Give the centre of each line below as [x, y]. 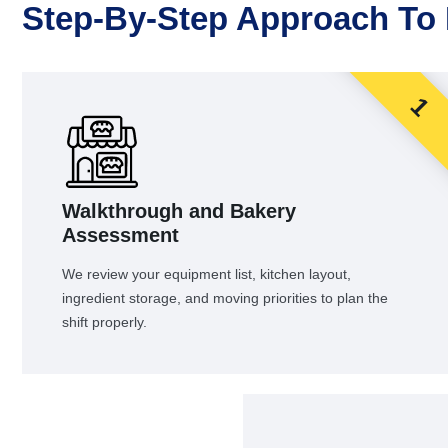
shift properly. [104, 322]
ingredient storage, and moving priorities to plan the [225, 298]
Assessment [120, 235]
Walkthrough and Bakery [179, 211]
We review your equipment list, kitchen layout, [206, 274]
